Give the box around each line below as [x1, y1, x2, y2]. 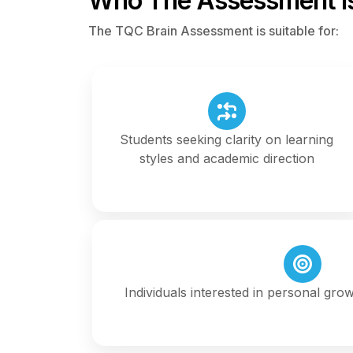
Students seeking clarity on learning [120, 131, 334, 147]
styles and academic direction [139, 150, 314, 166]
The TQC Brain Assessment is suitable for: [88, 22, 339, 39]
